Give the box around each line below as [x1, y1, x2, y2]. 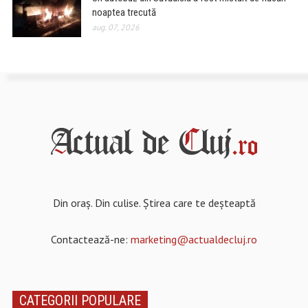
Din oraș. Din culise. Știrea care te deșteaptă [52, 196, 256, 210]
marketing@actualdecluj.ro [131, 232, 257, 247]
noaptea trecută [91, 6, 156, 19]
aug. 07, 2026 [91, 22, 140, 33]
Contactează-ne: [51, 232, 131, 247]
